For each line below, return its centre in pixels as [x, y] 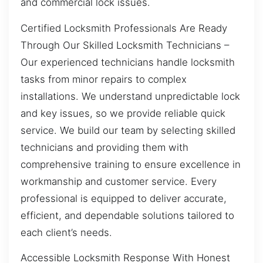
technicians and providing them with [104, 147]
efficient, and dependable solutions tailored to [127, 215]
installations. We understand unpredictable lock [130, 96]
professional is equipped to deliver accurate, [124, 198]
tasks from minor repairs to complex [104, 79]
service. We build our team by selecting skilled [128, 130]
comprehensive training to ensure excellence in [131, 164]
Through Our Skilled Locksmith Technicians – [125, 45]
